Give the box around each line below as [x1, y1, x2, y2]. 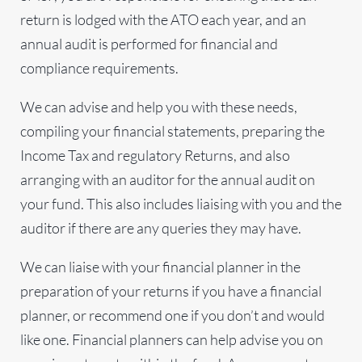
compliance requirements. [20, 59, 179, 78]
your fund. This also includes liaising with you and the [20, 195, 342, 213]
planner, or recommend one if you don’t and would [20, 306, 325, 325]
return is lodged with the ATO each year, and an [20, 11, 306, 29]
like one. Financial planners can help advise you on [20, 330, 323, 349]
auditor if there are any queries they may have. [20, 219, 301, 238]
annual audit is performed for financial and [20, 35, 278, 53]
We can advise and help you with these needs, [20, 98, 297, 116]
